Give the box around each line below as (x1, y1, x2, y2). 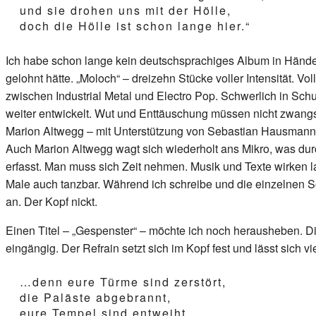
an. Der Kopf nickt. (6, 193, 97, 209)
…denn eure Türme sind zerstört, (20, 273, 226, 290)
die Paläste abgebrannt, (20, 288, 171, 305)
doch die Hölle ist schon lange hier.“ (20, 17, 250, 34)
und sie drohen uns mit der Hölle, (20, 1, 231, 18)
